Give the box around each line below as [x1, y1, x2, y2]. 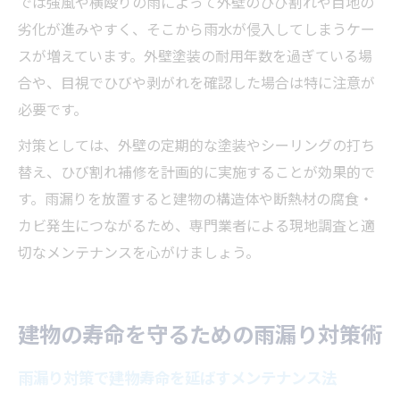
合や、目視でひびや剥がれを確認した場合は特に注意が [18, 71, 375, 94]
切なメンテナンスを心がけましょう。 [18, 241, 260, 263]
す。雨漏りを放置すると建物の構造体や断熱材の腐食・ [18, 187, 373, 210]
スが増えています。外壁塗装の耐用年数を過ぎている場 [18, 45, 372, 67]
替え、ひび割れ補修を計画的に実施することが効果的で [18, 161, 375, 183]
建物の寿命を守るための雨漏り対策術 [18, 318, 382, 350]
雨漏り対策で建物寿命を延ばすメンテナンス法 [18, 366, 337, 389]
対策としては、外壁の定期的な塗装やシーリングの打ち [18, 134, 375, 156]
